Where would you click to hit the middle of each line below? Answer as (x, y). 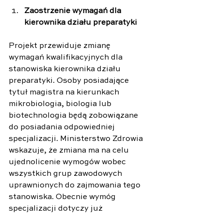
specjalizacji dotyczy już (57, 209)
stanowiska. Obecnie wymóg (63, 197)
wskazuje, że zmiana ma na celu (70, 150)
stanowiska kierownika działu (66, 69)
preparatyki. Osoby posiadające (70, 81)
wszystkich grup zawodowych (66, 174)
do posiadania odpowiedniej (63, 127)
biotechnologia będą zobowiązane (74, 116)
